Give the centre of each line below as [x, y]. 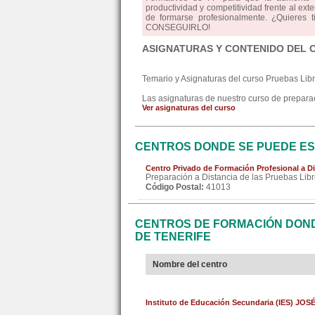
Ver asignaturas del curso [189, 108]
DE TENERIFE [173, 237]
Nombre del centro [190, 264]
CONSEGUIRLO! [178, 27]
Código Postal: [175, 187]
